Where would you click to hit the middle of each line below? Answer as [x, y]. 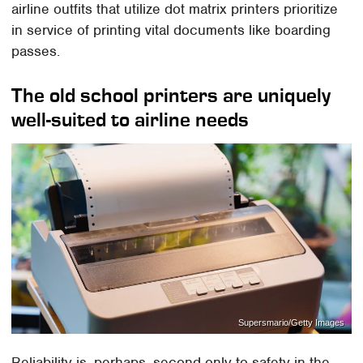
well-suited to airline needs [130, 119]
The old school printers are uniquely [171, 95]
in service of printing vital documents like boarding [171, 30]
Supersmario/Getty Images [291, 323]
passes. [36, 51]
